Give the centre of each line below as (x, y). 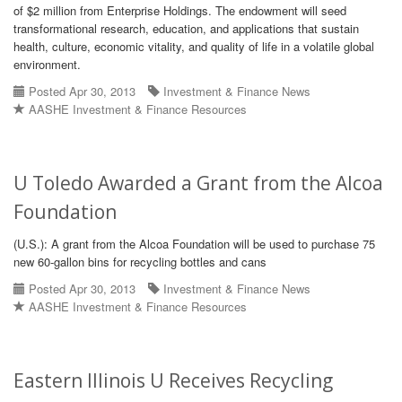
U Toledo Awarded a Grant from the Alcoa (198, 183)
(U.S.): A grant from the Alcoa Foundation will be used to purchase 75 (194, 244)
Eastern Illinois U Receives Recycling (173, 380)
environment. (47, 64)
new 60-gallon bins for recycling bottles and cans (140, 262)
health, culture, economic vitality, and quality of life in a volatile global (194, 46)
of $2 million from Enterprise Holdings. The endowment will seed (180, 10)
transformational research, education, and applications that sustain (186, 28)
